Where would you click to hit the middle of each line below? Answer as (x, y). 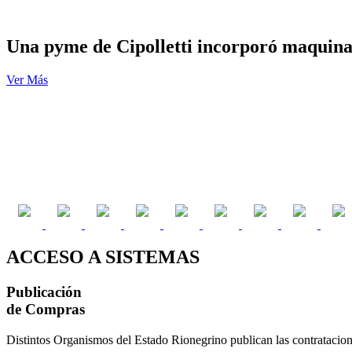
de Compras (46, 310)
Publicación (44, 292)
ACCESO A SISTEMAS (103, 257)
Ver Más (27, 80)
